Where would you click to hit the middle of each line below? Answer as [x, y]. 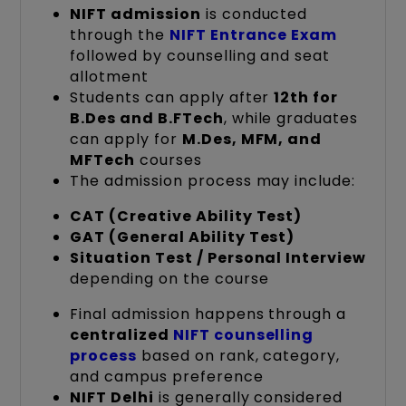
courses [169, 160]
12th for [306, 98]
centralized [121, 335]
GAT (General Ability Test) [183, 237]
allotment [110, 77]
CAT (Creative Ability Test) [186, 217]
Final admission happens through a [208, 314]
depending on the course [169, 279]
